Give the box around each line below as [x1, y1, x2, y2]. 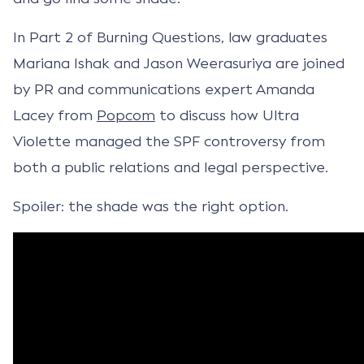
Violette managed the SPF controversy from [13, 132, 325, 150]
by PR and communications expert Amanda [13, 80, 314, 98]
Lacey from [13, 106, 97, 124]
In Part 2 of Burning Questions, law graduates [13, 28, 327, 46]
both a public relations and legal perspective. [13, 158, 328, 176]
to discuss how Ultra [155, 106, 299, 124]
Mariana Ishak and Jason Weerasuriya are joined [13, 54, 344, 72]
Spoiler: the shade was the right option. [13, 197, 288, 215]
